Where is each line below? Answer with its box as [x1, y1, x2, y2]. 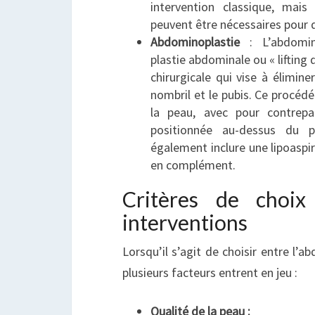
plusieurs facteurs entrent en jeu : [122, 264, 297, 281]
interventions [122, 210, 247, 235]
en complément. [150, 157, 236, 173]
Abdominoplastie [150, 34, 240, 50]
